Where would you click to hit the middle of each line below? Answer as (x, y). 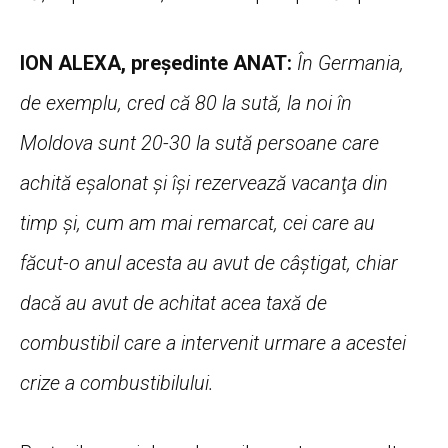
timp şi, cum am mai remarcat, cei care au (197, 222)
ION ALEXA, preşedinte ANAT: (156, 62)
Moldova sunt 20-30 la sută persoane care (199, 142)
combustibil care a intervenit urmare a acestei (213, 342)
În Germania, (348, 62)
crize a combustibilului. (117, 382)
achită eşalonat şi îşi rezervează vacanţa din (204, 182)
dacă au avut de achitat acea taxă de (173, 302)
